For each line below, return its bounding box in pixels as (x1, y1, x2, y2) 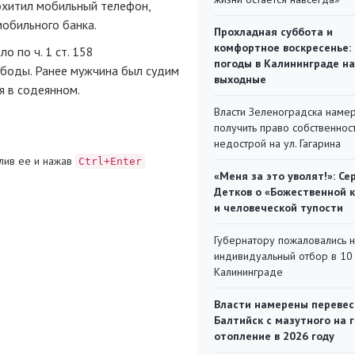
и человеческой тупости (214, 200, 343, 215)
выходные (214, 72, 266, 86)
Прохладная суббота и (214, 25, 333, 39)
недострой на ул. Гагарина (214, 136, 341, 151)
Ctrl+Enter (78, 155, 142, 167)
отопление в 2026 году (214, 329, 334, 343)
